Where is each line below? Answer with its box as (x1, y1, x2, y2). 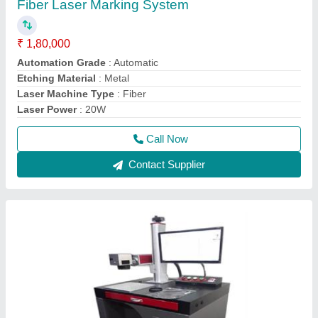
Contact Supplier (126, 158, 205, 170)
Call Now (146, 133, 188, 145)
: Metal (99, 72, 129, 84)
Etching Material (17, 72, 99, 84)
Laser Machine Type (17, 88, 114, 99)
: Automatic (109, 57, 158, 68)
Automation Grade (17, 57, 109, 68)
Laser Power (17, 104, 79, 115)
